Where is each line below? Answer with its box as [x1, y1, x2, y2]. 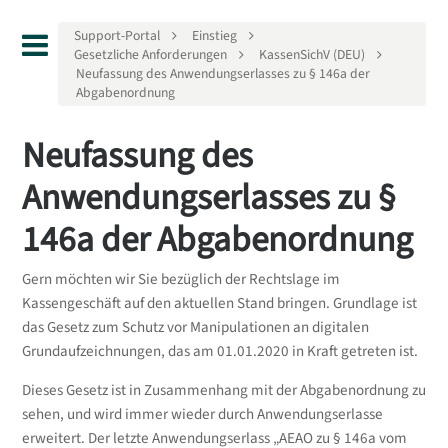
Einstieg [192, 26, 238, 46]
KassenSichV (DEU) [259, 45, 366, 65]
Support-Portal [74, 26, 161, 46]
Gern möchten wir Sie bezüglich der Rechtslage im [21, 269, 340, 291]
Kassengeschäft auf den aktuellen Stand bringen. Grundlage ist [21, 293, 417, 315]
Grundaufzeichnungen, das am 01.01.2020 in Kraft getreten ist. [21, 341, 418, 363]
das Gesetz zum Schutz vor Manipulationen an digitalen [21, 317, 369, 339]
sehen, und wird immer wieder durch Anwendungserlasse [21, 403, 383, 425]
